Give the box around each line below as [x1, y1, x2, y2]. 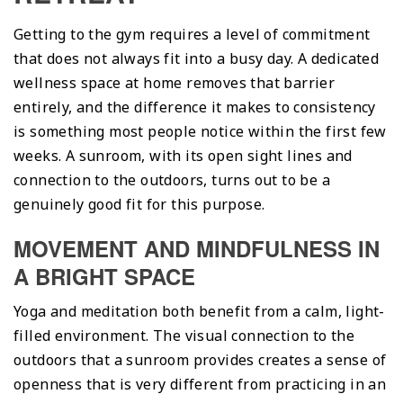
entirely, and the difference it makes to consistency [13, 96, 376, 117]
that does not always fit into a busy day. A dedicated [13, 48, 380, 68]
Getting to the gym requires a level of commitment [13, 23, 371, 44]
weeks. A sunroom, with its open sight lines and [13, 145, 353, 166]
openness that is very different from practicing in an [13, 373, 387, 394]
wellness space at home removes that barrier [13, 72, 336, 93]
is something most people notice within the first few [13, 121, 387, 141]
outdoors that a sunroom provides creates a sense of [13, 349, 387, 370]
